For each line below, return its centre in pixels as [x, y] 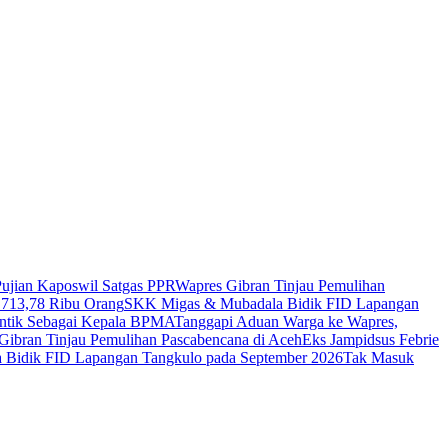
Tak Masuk [378, 357]
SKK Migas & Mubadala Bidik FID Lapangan [271, 303]
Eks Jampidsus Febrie [370, 339]
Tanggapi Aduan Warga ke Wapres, [286, 321]
